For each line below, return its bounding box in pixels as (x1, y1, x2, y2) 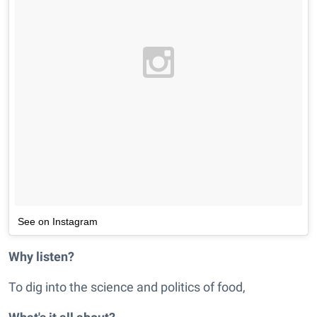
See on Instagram (18, 216, 98, 228)
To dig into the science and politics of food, (8, 279, 246, 295)
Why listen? (8, 249, 74, 265)
